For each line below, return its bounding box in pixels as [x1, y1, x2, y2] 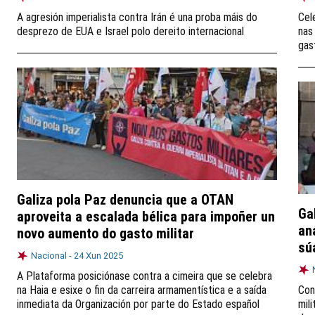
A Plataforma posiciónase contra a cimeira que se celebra [17, 269, 272, 283]
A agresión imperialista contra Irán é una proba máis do [17, 11, 257, 24]
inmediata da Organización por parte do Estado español [17, 297, 259, 311]
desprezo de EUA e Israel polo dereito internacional [17, 25, 244, 38]
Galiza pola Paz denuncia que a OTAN [17, 191, 233, 208]
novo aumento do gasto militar [17, 225, 194, 242]
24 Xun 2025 [74, 250, 123, 261]
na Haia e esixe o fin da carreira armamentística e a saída [17, 283, 266, 297]
